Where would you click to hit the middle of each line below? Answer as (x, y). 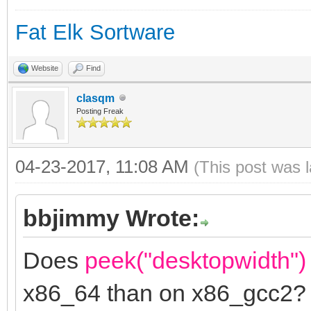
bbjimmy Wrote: (111, 218)
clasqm (95, 98)
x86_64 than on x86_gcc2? (165, 293)
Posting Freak (100, 111)
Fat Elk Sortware (95, 32)
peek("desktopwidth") (192, 260)
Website (45, 68)
